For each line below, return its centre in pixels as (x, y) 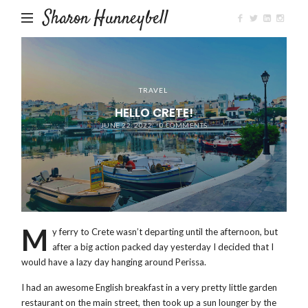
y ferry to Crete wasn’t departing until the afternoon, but (165, 232)
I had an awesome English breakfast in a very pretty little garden (150, 287)
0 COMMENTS (183, 125)
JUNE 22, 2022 (126, 125)
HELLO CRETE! (154, 112)
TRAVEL (153, 90)
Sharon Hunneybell (106, 19)
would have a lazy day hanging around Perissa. (116, 262)
